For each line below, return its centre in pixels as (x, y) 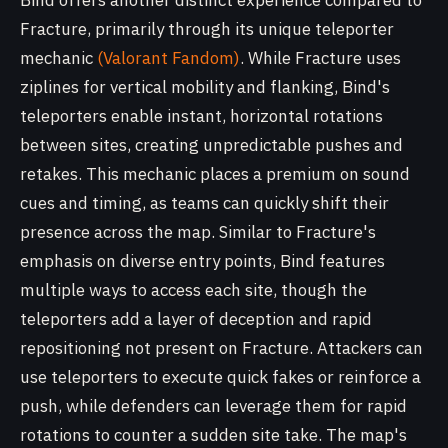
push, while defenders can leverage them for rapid (213, 406)
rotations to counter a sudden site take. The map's (213, 435)
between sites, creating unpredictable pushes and (211, 145)
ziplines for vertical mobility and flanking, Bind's (205, 87)
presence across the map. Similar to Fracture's (198, 232)
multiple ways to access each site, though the (193, 290)
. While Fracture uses (320, 58)
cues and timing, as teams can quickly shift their (204, 203)
